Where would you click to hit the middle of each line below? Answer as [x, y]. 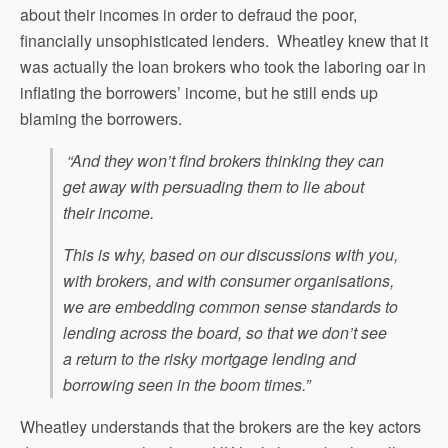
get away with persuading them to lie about [213, 186]
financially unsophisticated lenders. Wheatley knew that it [224, 40]
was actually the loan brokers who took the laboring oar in [223, 66]
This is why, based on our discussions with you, [230, 254]
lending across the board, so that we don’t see [225, 332]
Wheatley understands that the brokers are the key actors [220, 426]
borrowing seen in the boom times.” [186, 384]
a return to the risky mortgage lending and [209, 358]
